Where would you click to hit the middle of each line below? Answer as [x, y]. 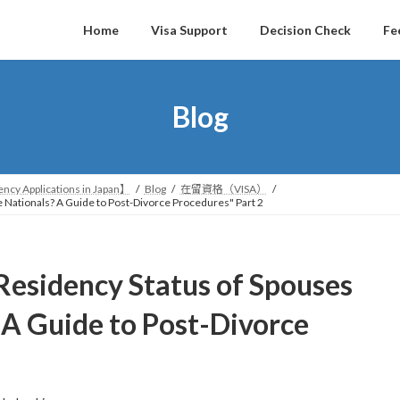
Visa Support [189, 29]
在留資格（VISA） [223, 188]
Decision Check [305, 29]
